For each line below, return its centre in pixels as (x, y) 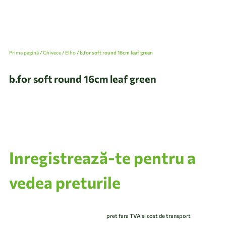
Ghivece (52, 52)
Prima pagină (24, 52)
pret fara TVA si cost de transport (149, 216)
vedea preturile (65, 182)
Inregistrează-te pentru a (102, 157)
